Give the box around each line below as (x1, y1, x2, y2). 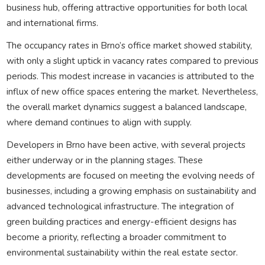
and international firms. (6, 16, 98, 29)
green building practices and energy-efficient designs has (6, 215, 237, 228)
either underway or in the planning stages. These (6, 153, 203, 166)
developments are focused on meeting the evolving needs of (6, 169, 254, 182)
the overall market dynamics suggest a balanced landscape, (6, 100, 247, 113)
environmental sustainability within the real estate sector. (6, 245, 238, 258)
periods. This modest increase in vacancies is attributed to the (6, 69, 254, 82)
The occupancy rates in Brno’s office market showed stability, (6, 38, 252, 51)
